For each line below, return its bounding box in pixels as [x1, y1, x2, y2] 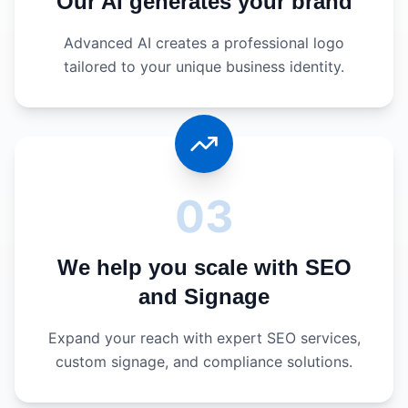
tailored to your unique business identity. [64, 57, 344, 76]
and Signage [138, 284, 270, 309]
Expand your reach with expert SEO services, [47, 329, 361, 347]
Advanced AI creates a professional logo [64, 34, 344, 52]
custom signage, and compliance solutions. [56, 352, 352, 371]
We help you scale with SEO [56, 255, 352, 280]
